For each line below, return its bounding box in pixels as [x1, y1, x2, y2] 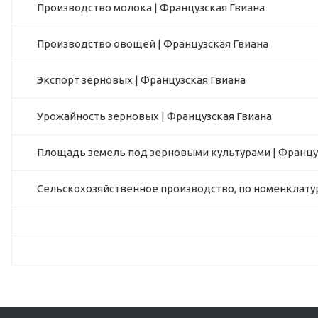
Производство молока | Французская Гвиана [37, 1, 265, 14]
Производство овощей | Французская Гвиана [37, 38, 268, 50]
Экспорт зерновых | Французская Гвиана [37, 74, 246, 87]
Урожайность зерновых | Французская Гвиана [37, 110, 272, 123]
